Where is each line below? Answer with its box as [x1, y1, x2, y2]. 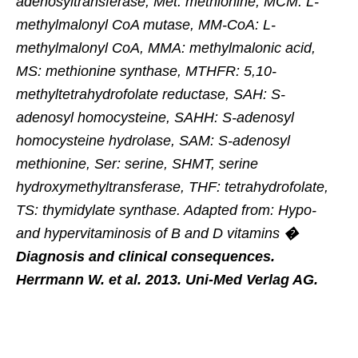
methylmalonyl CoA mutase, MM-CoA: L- [16, 16, 276, 33]
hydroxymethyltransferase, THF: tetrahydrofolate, [16, 178, 328, 195]
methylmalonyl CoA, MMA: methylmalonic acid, [16, 39, 316, 56]
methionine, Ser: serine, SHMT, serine [16, 155, 258, 172]
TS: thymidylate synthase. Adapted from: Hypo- [16, 201, 316, 218]
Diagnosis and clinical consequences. [16, 248, 275, 265]
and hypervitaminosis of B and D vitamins [16, 225, 284, 241]
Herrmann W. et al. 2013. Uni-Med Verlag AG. [16, 271, 318, 288]
